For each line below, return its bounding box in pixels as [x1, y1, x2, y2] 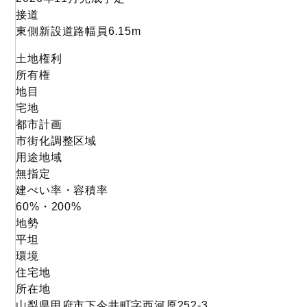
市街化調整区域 [16, 134, 97, 147]
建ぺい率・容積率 [16, 184, 108, 196]
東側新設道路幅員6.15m [16, 25, 141, 37]
